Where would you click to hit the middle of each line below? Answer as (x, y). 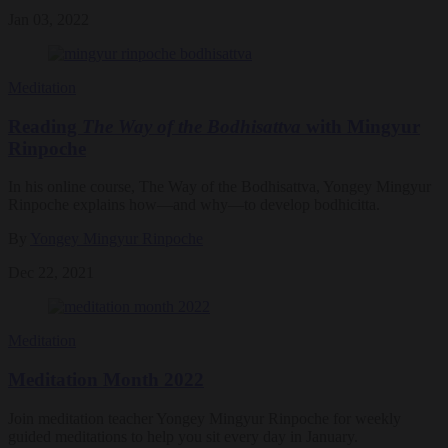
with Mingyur (360, 126)
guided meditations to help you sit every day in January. (183, 436)
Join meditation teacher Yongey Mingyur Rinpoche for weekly (204, 418)
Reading (45, 126)
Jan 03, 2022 (48, 20)
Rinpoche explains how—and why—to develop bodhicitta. (194, 205)
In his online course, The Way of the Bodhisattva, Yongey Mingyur (219, 187)
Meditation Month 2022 (106, 380)
